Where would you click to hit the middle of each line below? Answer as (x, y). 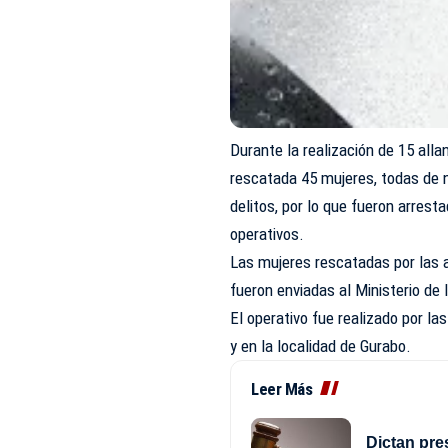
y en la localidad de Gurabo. (321, 345)
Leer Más (282, 388)
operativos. (267, 233)
